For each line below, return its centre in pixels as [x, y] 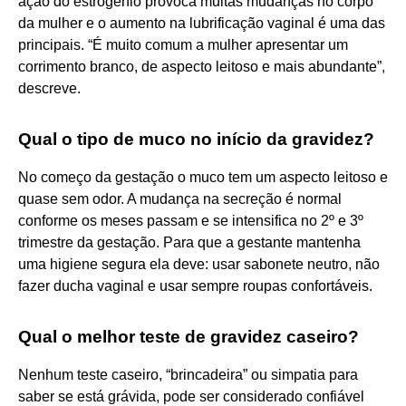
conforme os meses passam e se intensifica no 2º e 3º [191, 220]
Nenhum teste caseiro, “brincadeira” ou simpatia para [188, 374]
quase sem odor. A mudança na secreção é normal [180, 198]
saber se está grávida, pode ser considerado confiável [191, 396]
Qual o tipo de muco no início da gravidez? [196, 139]
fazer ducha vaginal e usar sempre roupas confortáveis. [195, 285]
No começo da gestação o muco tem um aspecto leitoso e [203, 177]
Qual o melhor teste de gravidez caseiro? [188, 336]
